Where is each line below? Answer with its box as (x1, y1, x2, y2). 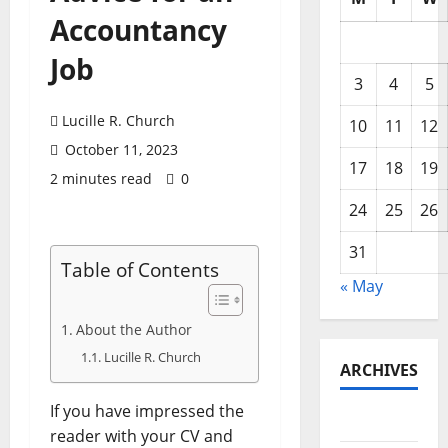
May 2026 (339, 410, 414, 433)
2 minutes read (50, 169, 152, 189)
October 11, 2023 (61, 140, 178, 160)
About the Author (75, 320, 192, 340)
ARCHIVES (339, 359, 418, 382)
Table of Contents (61, 256, 219, 284)
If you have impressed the (50, 400, 244, 423)
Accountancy (50, 11, 227, 50)
